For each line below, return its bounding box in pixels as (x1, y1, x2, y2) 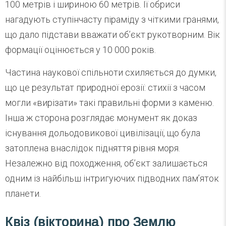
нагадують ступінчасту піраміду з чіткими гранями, (5, 14, 219, 25)
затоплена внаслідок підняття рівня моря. (5, 142, 180, 153)
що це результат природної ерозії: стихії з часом (5, 82, 205, 93)
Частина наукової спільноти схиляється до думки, (5, 67, 216, 78)
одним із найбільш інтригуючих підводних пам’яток (5, 173, 219, 184)
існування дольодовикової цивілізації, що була (5, 127, 200, 138)
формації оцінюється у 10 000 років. (5, 44, 156, 55)
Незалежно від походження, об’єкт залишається (5, 157, 207, 168)
